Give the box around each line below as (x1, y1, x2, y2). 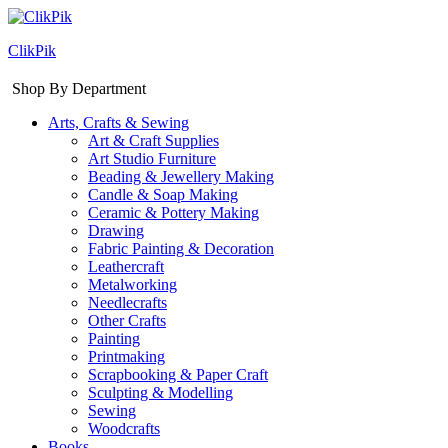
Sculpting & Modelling (88, 383, 233, 401)
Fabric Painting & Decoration (88, 239, 274, 257)
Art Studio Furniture (88, 149, 216, 167)
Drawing (88, 221, 144, 239)
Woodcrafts (88, 419, 160, 437)
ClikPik (8, 42, 56, 59)
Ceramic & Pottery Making (88, 203, 259, 221)
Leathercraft (88, 257, 164, 275)
